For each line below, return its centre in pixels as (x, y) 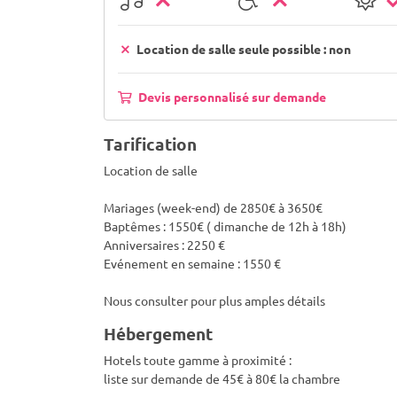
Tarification (150, 144)
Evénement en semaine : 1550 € (192, 263)
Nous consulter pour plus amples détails (214, 300)
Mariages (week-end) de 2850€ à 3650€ (213, 207)
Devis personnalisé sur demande (231, 97)
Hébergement (158, 334)
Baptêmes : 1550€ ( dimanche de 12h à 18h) (225, 226)
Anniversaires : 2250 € (164, 245)
